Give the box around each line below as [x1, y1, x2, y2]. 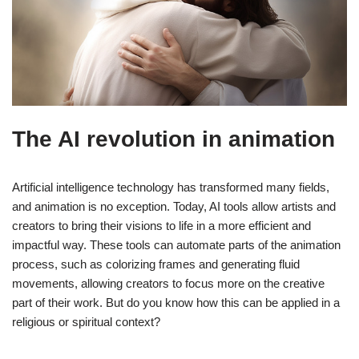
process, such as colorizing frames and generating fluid [12, 257, 300, 272]
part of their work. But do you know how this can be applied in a [12, 296, 340, 310]
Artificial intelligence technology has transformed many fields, [12, 180, 329, 195]
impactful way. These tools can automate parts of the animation [12, 238, 341, 252]
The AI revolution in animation [12, 127, 335, 152]
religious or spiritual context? [12, 315, 160, 329]
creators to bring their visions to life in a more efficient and [12, 219, 311, 233]
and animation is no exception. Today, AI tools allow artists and [12, 200, 336, 214]
